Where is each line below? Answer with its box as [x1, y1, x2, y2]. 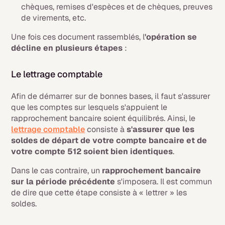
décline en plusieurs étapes [11, 43, 123, 54]
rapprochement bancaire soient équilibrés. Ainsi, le [11, 113, 196, 124]
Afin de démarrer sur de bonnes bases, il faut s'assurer [11, 91, 211, 102]
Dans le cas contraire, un [11, 165, 102, 176]
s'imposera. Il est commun [117, 176, 212, 187]
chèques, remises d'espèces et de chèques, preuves [21, 2, 213, 13]
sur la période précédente [11, 176, 118, 187]
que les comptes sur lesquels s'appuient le [11, 102, 168, 113]
